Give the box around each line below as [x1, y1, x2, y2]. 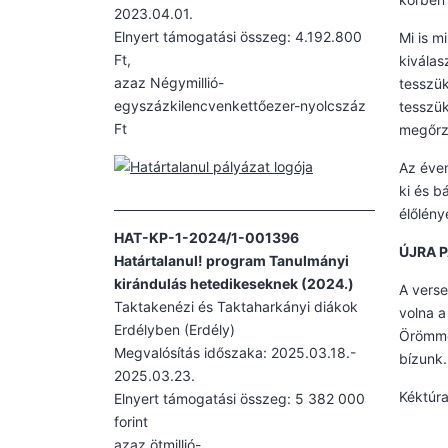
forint [114, 413, 148, 430]
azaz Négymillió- [114, 74, 224, 91]
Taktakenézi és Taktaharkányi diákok [114, 298, 358, 315]
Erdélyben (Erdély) [114, 321, 235, 338]
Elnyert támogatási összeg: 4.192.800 [114, 28, 362, 45]
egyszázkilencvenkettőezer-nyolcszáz [114, 97, 366, 114]
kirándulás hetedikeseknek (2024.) [114, 275, 354, 292]
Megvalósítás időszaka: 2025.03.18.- [114, 344, 356, 361]
